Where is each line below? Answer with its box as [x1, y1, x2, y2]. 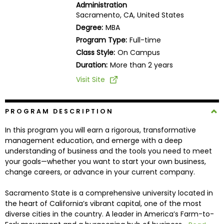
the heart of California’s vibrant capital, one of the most [4, 198, 201, 208]
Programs [8, 139, 44, 150]
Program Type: [75, 34, 127, 45]
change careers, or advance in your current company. [4, 166, 195, 177]
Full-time [129, 34, 161, 45]
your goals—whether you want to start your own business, [4, 156, 206, 166]
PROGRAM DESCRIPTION [4, 106, 113, 115]
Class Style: [75, 47, 115, 57]
